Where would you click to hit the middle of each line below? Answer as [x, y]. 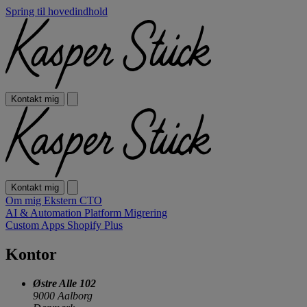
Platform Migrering [126, 213]
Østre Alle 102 [64, 283]
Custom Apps [36, 225]
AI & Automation [45, 213]
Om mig [25, 200]
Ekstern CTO [73, 200]
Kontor [31, 254]
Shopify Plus [95, 225]
